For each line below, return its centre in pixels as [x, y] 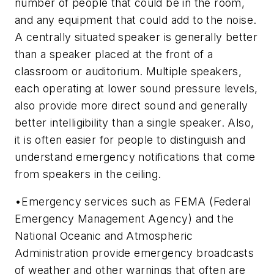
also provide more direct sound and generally [131, 105]
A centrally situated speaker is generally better [136, 37]
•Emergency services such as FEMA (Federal [133, 202]
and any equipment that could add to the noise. [136, 20]
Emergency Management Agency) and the [124, 219]
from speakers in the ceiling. [88, 174]
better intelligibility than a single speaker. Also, [135, 122]
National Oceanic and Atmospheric [104, 236]
